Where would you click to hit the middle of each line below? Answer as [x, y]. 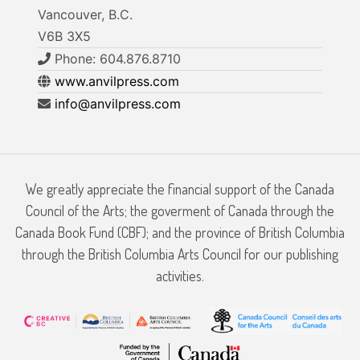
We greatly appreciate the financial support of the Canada [180, 189]
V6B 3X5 [64, 37]
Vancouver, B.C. [85, 15]
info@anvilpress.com [118, 104]
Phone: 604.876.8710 [118, 59]
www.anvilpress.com [117, 82]
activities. [180, 276]
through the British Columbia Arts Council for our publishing [180, 254]
